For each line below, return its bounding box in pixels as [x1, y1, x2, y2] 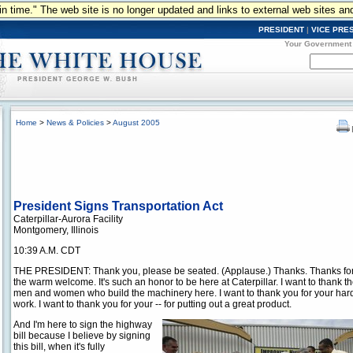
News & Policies [46, 118, 104, 127]
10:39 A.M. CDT [13, 245, 80, 256]
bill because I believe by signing [13, 330, 150, 341]
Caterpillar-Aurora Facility [13, 214, 123, 225]
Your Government [284, 39, 351, 48]
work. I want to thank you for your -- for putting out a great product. [13, 299, 292, 310]
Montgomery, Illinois [13, 225, 98, 236]
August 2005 [113, 118, 160, 127]
